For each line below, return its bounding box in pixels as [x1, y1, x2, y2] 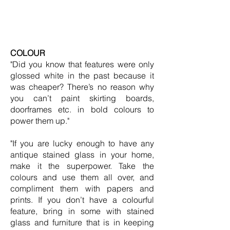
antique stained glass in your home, [10, 149, 154, 160]
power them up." [10, 116, 69, 126]
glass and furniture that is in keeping [10, 217, 154, 227]
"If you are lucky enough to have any [10, 138, 154, 148]
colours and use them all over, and [10, 172, 154, 182]
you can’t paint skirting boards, [10, 93, 154, 103]
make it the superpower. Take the [10, 161, 154, 171]
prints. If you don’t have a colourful [10, 195, 154, 205]
